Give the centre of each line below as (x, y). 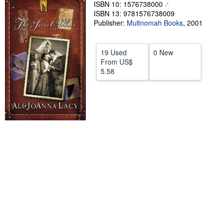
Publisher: (110, 23)
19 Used (114, 52)
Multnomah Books (155, 23)
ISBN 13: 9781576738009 (134, 13)
